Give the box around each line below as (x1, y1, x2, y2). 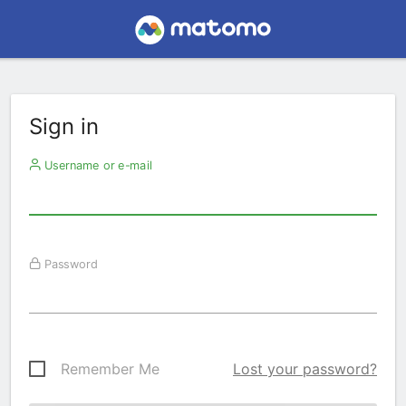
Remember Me (61, 360, 159, 378)
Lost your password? (233, 360, 377, 378)
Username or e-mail (40, 158, 152, 172)
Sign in (29, 113, 99, 140)
